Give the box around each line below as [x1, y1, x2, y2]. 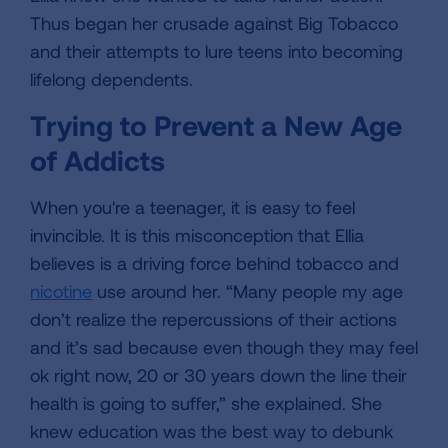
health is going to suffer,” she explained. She [30, 392, 382, 414]
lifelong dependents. [30, 68, 193, 90]
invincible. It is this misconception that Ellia [30, 224, 364, 246]
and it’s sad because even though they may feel [30, 336, 418, 358]
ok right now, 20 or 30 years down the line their [30, 364, 407, 386]
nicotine [30, 280, 92, 302]
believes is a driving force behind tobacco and [30, 252, 399, 274]
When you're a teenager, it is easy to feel [30, 196, 355, 218]
